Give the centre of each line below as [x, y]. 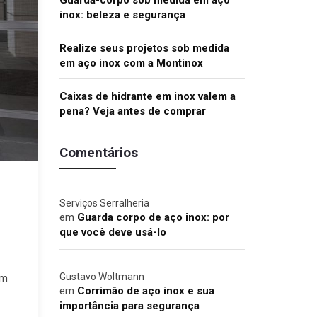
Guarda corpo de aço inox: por [153, 217]
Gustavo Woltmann [102, 277]
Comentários [98, 153]
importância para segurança [129, 306]
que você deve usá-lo [113, 232]
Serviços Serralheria [104, 203]
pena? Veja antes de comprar [132, 111]
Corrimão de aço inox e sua [145, 291]
